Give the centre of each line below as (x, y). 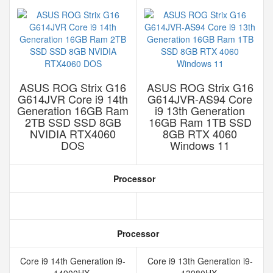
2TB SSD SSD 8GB (73, 122)
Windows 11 (200, 145)
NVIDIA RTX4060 (73, 133)
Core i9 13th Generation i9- (200, 261)
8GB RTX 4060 (200, 133)
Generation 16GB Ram (73, 110)
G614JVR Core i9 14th (73, 99)
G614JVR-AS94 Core (200, 99)
